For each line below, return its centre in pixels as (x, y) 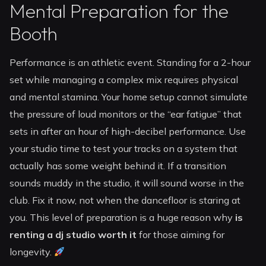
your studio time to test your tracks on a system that (124, 149)
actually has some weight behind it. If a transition (118, 166)
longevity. (32, 252)
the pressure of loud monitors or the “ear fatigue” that (126, 114)
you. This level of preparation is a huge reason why (123, 218)
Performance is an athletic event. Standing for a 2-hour (130, 63)
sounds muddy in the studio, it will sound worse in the (127, 183)
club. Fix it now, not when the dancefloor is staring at (125, 200)
